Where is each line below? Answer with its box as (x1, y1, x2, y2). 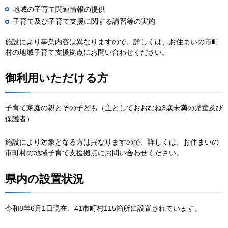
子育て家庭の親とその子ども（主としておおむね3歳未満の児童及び (5, 104, 223, 112)
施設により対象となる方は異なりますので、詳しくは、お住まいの (5, 138, 219, 147)
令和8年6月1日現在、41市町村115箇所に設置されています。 (5, 204, 202, 213)
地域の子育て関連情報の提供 (13, 5, 105, 13)
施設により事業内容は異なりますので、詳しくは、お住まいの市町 (5, 37, 219, 46)
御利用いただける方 (5, 72, 108, 85)
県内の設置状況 (5, 172, 84, 185)
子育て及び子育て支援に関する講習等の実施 (13, 17, 155, 26)
